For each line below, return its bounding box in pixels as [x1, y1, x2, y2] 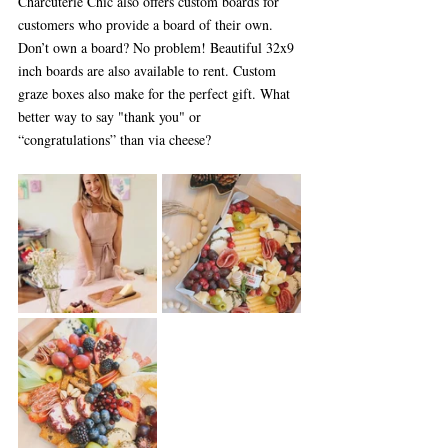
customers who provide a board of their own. [18, 14, 277, 34]
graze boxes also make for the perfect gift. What [18, 83, 294, 103]
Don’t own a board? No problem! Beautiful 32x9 [18, 37, 298, 57]
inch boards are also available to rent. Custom [18, 60, 280, 80]
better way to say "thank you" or [18, 106, 205, 126]
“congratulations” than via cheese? [18, 129, 211, 149]
